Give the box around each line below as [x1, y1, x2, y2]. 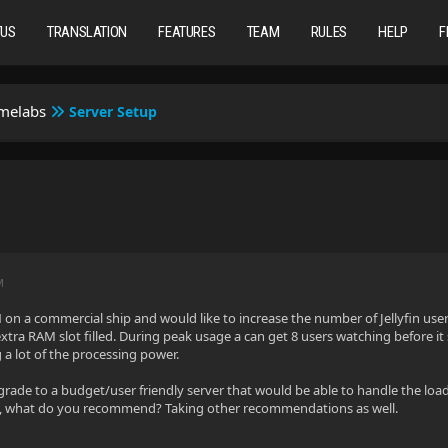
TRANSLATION [47, 23, 127, 41]
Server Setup [69, 102, 158, 121]
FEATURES [158, 23, 216, 41]
